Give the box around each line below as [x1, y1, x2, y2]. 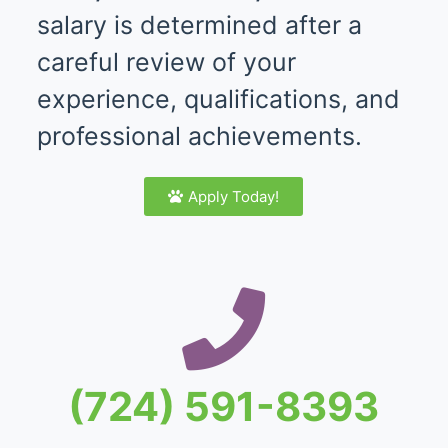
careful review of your [36, 47, 296, 77]
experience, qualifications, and [36, 84, 400, 114]
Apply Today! [188, 187, 280, 206]
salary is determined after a [36, 10, 362, 40]
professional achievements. [36, 121, 362, 151]
